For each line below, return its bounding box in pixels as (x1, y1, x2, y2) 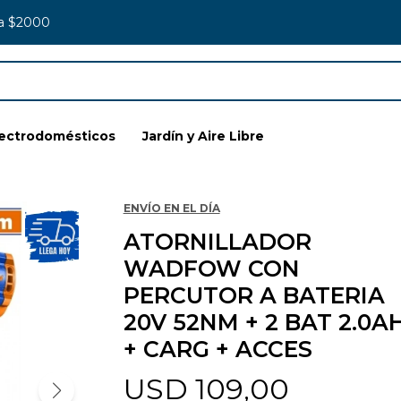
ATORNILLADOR (123, 228, 311, 255)
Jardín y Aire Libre (142, 128, 264, 144)
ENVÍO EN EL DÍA (123, 201, 220, 215)
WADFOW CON (123, 255, 300, 282)
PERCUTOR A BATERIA (123, 282, 385, 309)
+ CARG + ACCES (123, 336, 312, 363)
